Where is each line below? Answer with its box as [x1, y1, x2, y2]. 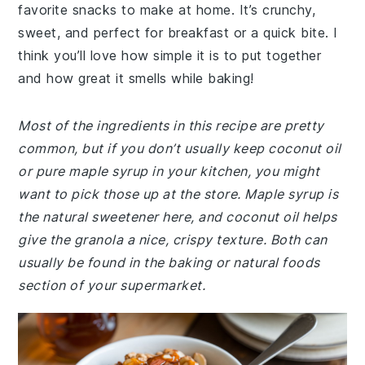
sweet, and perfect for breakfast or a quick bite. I [18, 24, 338, 41]
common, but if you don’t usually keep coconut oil [18, 140, 341, 156]
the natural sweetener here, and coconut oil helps [18, 209, 337, 225]
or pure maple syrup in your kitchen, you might [18, 163, 320, 179]
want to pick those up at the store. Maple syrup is [18, 186, 339, 202]
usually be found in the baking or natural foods [18, 254, 320, 270]
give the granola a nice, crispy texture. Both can [18, 231, 328, 248]
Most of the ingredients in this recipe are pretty [18, 117, 324, 134]
